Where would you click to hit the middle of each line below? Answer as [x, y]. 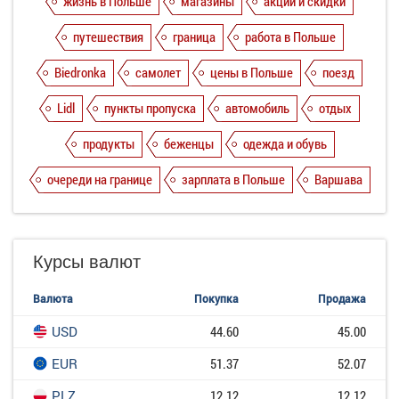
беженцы [188, 144]
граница [194, 37]
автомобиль [257, 108]
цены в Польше [252, 73]
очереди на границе [99, 179]
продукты [108, 144]
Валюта [53, 299]
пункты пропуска [150, 108]
